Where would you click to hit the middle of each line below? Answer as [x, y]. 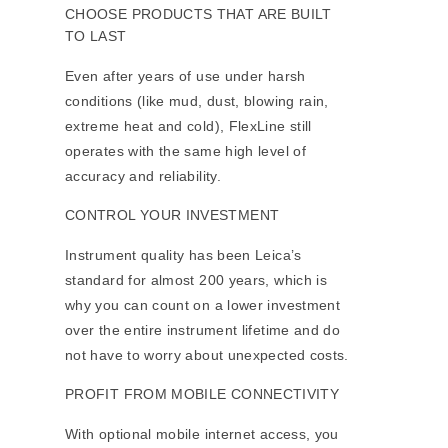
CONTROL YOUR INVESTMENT [172, 215]
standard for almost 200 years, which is [196, 280]
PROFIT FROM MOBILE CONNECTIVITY [202, 394]
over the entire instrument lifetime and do [203, 330]
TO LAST [96, 36]
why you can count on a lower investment [203, 305]
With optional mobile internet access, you [202, 434]
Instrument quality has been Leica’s [183, 255]
